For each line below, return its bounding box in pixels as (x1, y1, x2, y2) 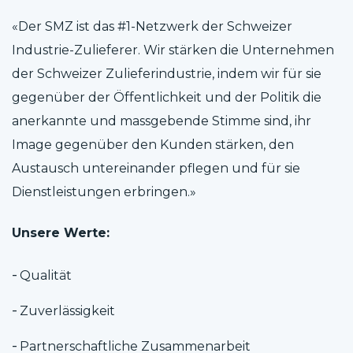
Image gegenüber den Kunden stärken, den (12, 137, 294, 152)
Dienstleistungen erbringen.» (12, 184, 196, 199)
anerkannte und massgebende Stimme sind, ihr (12, 113, 311, 128)
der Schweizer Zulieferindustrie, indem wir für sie (12, 66, 321, 81)
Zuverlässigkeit (20, 303, 115, 319)
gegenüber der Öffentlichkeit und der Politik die (12, 90, 321, 105)
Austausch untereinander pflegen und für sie (12, 161, 300, 176)
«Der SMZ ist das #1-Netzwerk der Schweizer (12, 19, 292, 34)
